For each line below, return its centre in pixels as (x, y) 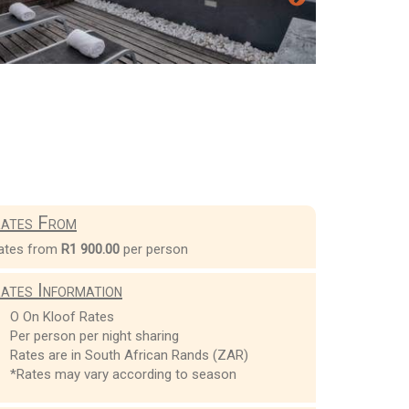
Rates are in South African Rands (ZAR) (129, 355)
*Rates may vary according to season (123, 374)
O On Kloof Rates (62, 316)
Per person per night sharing (94, 336)
